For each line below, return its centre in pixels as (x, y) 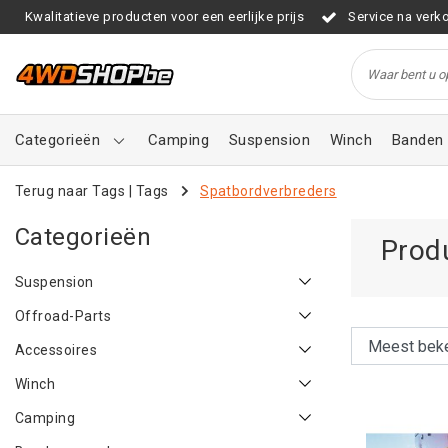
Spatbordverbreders (268, 190)
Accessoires (56, 350)
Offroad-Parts (63, 316)
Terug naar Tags (70, 190)
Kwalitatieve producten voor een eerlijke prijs (165, 16)
